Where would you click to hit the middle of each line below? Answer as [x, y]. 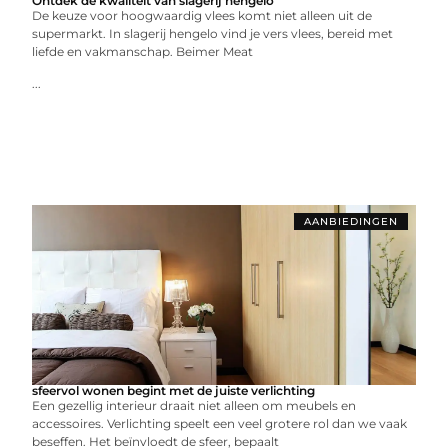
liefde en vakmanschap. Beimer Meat [143, 51]
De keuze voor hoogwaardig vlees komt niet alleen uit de [202, 15]
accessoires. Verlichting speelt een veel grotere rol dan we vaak [220, 423]
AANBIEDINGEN [350, 221]
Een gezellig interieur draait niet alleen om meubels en [194, 405]
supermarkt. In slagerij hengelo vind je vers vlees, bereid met [213, 33]
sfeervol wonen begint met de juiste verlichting [174, 390]
